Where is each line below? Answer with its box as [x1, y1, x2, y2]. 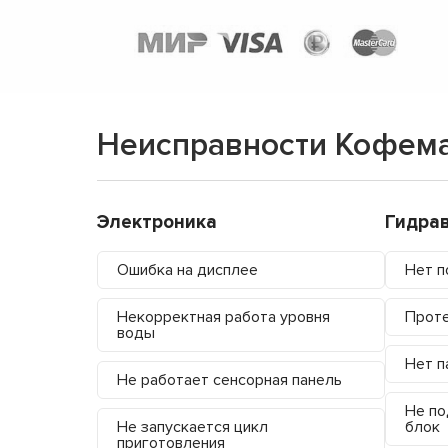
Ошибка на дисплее [117, 259, 258, 280]
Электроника [97, 210, 217, 234]
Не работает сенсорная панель [117, 369, 342, 390]
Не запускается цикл [117, 416, 268, 437]
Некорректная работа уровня [117, 306, 330, 327]
